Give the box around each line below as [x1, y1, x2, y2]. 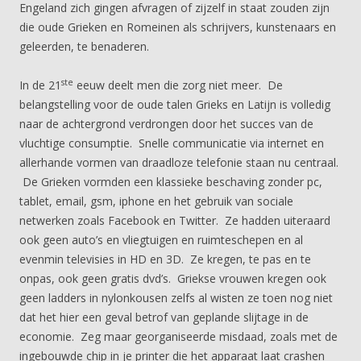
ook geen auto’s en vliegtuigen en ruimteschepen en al [19, 232, 303, 247]
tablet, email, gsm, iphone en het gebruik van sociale [19, 193, 293, 209]
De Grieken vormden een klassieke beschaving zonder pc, [19, 174, 322, 189]
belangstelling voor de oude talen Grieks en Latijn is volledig [19, 97, 330, 112]
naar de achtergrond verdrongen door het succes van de [19, 116, 313, 131]
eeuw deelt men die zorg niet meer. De [73, 77, 283, 93]
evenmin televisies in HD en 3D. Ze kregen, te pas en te [19, 251, 311, 267]
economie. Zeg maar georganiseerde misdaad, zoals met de [19, 329, 338, 344]
